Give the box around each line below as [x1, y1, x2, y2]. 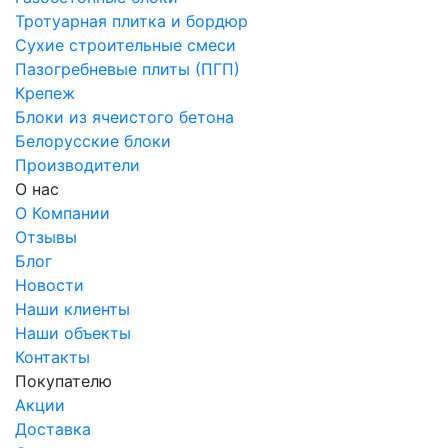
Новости [15, 275, 84, 296]
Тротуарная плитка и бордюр [15, 11, 248, 32]
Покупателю [15, 371, 112, 392]
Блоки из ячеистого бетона [15, 107, 234, 128]
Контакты [15, 347, 90, 368]
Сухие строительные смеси [15, 35, 236, 56]
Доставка [15, 419, 91, 440]
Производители [15, 155, 140, 176]
